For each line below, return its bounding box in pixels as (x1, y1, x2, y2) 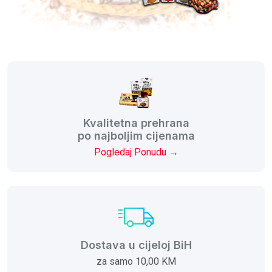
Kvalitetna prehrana (83, 116, 189, 129)
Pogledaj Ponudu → (93, 146, 178, 158)
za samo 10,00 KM (96, 255, 176, 267)
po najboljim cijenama (77, 129, 195, 142)
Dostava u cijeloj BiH (80, 238, 192, 251)
